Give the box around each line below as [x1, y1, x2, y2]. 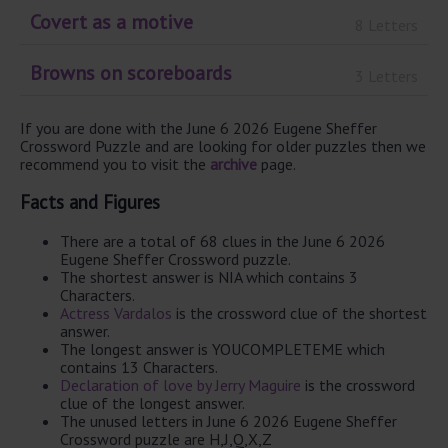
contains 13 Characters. [60, 356, 218, 377]
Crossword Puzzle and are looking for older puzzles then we [20, 136, 426, 157]
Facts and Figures [20, 189, 160, 214]
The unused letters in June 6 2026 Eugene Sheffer [60, 410, 397, 431]
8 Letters [355, 14, 418, 35]
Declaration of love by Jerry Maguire [60, 374, 301, 395]
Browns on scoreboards [30, 60, 232, 87]
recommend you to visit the [20, 154, 210, 175]
